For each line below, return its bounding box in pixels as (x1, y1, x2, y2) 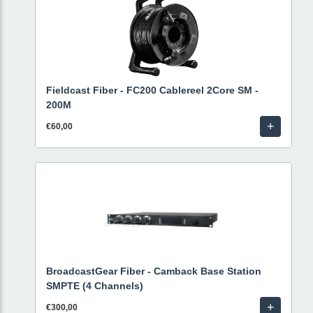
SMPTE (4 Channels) (46, 280, 143, 291)
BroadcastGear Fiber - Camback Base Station (46, 265, 261, 277)
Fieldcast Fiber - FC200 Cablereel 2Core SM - (46, 85, 259, 96)
